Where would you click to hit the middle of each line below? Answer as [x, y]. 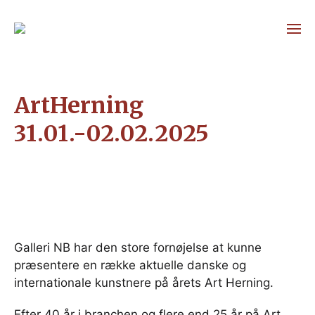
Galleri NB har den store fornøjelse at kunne [138, 247]
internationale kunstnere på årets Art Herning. [144, 283]
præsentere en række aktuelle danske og [130, 265]
